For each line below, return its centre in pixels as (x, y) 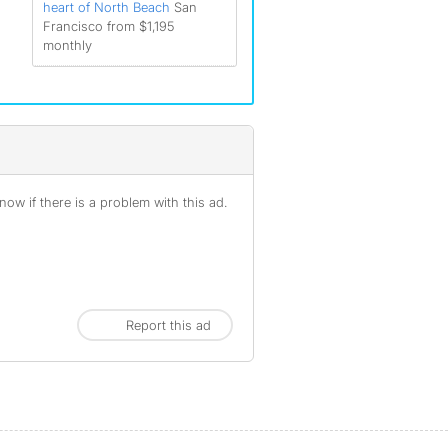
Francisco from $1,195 (108, 26)
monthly (67, 45)
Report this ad (168, 325)
